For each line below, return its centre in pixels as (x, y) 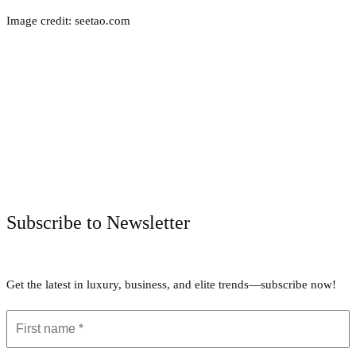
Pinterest (225, 172)
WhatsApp (314, 172)
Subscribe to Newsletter (98, 222)
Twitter (143, 172)
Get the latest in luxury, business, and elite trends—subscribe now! (171, 284)
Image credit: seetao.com (68, 20)
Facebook (58, 172)
